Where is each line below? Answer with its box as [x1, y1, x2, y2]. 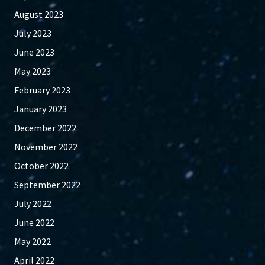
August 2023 [14, 8, 63, 21]
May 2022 [14, 235, 51, 248]
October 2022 [14, 160, 69, 172]
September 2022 [14, 179, 80, 191]
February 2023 [14, 84, 70, 96]
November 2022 [14, 141, 77, 153]
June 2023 [14, 46, 54, 59]
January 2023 [14, 103, 67, 115]
